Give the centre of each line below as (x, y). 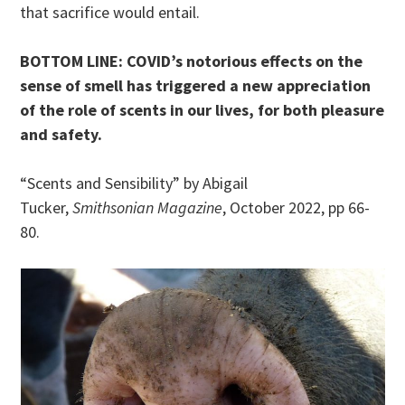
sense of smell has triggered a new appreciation (196, 86)
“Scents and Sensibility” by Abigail (134, 184)
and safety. (61, 135)
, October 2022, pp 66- (297, 208)
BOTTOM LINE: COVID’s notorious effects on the (192, 61)
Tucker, (47, 208)
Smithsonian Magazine (148, 208)
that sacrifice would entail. (110, 13)
